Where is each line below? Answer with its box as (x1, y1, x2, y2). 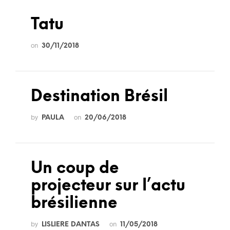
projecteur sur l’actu (31, 178, 185, 195)
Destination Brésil (31, 88, 168, 106)
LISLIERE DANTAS (42, 221, 100, 228)
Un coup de (31, 160, 119, 178)
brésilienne (31, 195, 118, 213)
